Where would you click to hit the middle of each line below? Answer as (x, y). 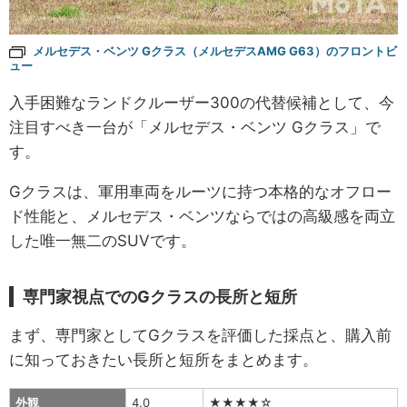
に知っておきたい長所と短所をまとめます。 (164, 360)
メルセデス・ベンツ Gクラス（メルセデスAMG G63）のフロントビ (215, 51)
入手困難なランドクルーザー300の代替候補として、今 (202, 103)
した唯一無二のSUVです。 (103, 241)
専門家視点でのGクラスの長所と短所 (160, 297)
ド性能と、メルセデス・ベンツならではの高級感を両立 (202, 217)
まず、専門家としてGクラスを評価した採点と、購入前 (200, 336)
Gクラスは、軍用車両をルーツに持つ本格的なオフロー (200, 192)
